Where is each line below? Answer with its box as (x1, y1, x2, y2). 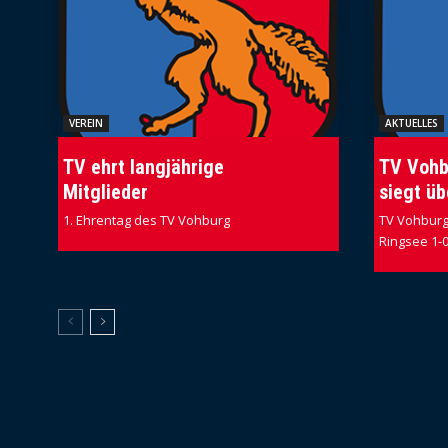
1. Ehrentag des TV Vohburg (63, 211, 230, 230)
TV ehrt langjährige (63, 155, 224, 180)
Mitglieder (63, 180, 148, 205)
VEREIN (69, 116, 103, 131)
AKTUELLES (384, 116, 438, 131)
